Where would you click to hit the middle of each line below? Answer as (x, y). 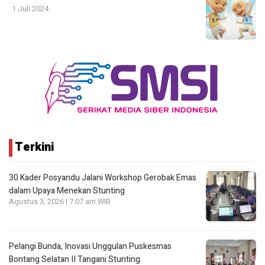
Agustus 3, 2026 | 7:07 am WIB (60, 202)
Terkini (34, 147)
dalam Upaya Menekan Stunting (67, 191)
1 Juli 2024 (30, 9)
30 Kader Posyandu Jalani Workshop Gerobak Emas (103, 178)
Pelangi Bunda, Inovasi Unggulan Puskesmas (90, 246)
